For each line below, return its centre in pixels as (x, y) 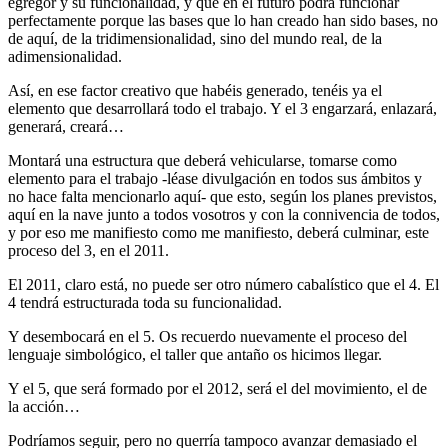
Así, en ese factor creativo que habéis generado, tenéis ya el (195, 90)
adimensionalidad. (65, 56)
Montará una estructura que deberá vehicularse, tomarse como (202, 160)
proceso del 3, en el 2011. (88, 250)
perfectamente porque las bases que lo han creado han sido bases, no (223, 20)
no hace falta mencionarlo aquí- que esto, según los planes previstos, (222, 196)
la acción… (44, 406)
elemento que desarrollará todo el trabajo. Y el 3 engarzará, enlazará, (222, 108)
